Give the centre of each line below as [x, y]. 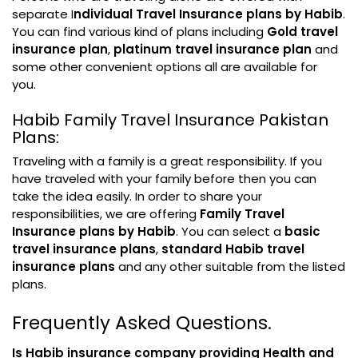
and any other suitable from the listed [232, 267]
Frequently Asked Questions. [142, 323]
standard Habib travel [233, 249]
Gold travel [302, 32]
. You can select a [230, 231]
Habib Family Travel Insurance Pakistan [170, 120]
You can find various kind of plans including [139, 32]
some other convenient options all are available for [165, 67]
